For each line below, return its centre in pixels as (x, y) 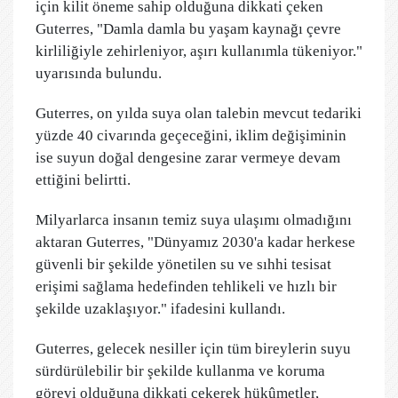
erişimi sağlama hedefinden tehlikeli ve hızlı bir (186, 287)
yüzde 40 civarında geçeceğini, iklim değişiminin (191, 135)
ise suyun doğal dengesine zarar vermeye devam (188, 158)
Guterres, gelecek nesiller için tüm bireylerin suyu (193, 349)
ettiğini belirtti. (83, 180)
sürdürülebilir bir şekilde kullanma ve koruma (180, 371)
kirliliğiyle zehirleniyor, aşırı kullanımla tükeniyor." (199, 51)
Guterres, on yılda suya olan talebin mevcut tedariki (199, 113)
